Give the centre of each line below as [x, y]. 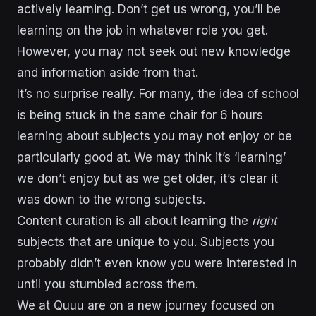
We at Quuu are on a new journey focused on [146, 305]
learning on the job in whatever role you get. [142, 30]
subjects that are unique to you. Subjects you [146, 242]
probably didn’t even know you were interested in [157, 263]
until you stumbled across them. [108, 284]
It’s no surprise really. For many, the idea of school [158, 93]
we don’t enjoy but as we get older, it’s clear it [147, 178]
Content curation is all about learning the [134, 220]
